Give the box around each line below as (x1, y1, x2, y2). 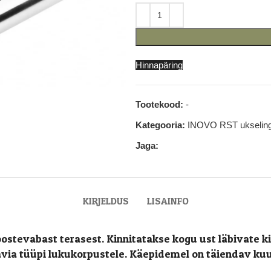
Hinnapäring (135, 60, 183, 70)
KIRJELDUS (82, 195, 129, 207)
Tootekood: (135, 99, 186, 109)
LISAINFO (146, 195, 189, 207)
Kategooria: (135, 120, 185, 130)
